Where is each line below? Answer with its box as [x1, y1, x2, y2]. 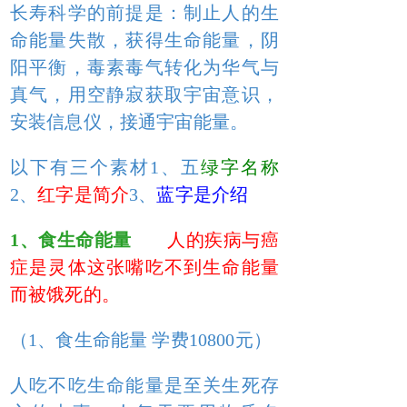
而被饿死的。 [10, 284, 120, 304]
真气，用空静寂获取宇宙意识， [10, 84, 279, 104]
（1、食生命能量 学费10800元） [10, 330, 272, 350]
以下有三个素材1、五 [10, 157, 201, 177]
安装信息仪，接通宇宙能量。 [10, 112, 249, 132]
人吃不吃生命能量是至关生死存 [10, 375, 279, 395]
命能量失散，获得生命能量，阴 [10, 30, 279, 50]
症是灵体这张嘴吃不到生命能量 [10, 257, 279, 277]
